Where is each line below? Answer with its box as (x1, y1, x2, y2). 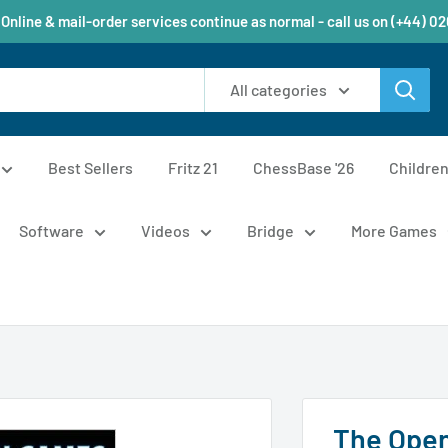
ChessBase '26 (253, 158, 354, 177)
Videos (141, 221, 190, 240)
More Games (351, 221, 437, 240)
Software (19, 221, 84, 240)
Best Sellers (48, 158, 133, 177)
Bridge (247, 221, 294, 240)
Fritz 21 (168, 158, 218, 177)
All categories (230, 79, 327, 99)
